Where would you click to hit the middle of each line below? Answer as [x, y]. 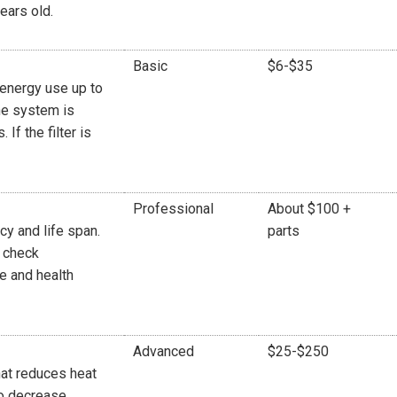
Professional [173, 208]
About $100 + [309, 208]
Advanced [163, 351]
